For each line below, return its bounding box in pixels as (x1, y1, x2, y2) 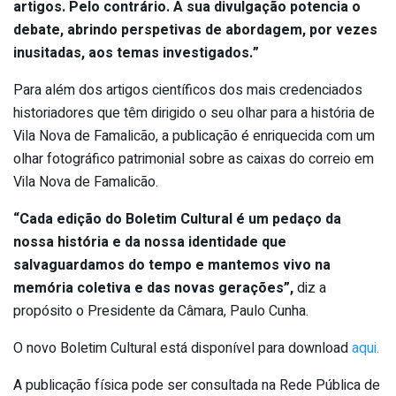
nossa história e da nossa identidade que (13, 231, 286, 253)
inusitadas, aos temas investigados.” (13, 42, 259, 64)
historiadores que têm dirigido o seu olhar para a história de (13, 102, 375, 124)
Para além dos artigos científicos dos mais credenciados (13, 79, 362, 101)
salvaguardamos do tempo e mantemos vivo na (13, 254, 331, 276)
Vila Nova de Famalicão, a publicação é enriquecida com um (13, 125, 375, 147)
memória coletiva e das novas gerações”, (13, 277, 293, 299)
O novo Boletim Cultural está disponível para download (13, 337, 352, 359)
